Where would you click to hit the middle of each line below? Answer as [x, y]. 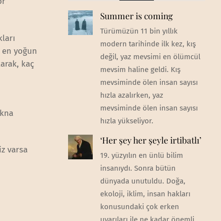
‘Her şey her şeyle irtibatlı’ [150, 140]
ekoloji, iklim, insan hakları [145, 194]
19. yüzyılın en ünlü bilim [141, 156]
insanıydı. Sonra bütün [138, 168]
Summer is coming [136, 15]
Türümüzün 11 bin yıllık [139, 31]
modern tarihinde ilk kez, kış [148, 44]
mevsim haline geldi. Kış [140, 69]
